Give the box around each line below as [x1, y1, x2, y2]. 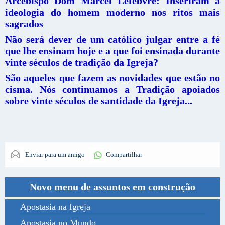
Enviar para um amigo [24, 151, 85, 159]
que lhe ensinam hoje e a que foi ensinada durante [5, 45, 220, 57]
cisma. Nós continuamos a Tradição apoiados [5, 84, 220, 95]
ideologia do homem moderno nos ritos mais [5, 7, 220, 18]
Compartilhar [106, 151, 142, 159]
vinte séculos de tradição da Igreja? [5, 57, 158, 68]
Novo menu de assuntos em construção [30, 181, 195, 193]
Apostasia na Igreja [20, 202, 90, 212]
